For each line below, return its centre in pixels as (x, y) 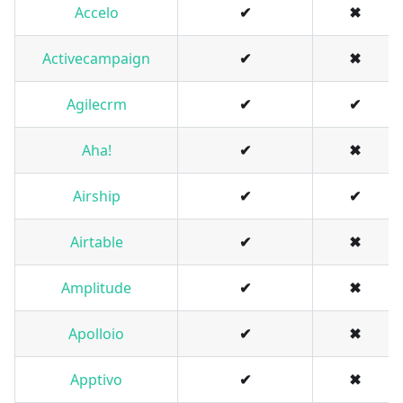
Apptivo (96, 380)
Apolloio (96, 334)
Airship (96, 197)
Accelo (96, 13)
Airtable (96, 242)
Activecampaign (96, 59)
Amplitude (96, 288)
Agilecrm (96, 105)
